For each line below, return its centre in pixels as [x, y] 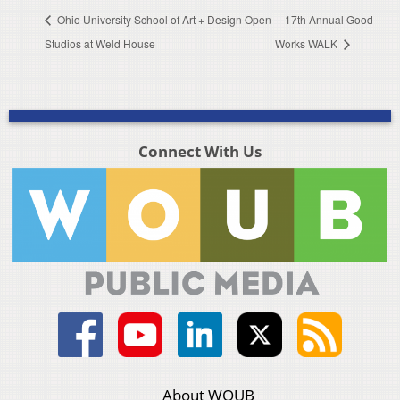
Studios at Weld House [100, 44]
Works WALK [308, 44]
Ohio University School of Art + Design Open [163, 19]
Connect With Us [200, 152]
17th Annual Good [329, 19]
